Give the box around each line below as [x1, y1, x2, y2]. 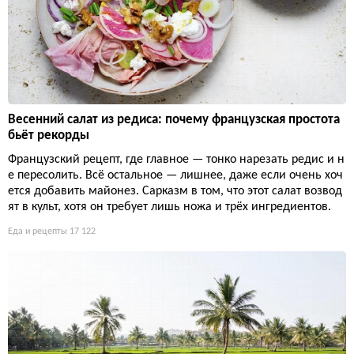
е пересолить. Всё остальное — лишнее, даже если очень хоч [8, 169, 343, 183]
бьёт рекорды [8, 129, 89, 143]
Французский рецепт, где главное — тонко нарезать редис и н [8, 153, 345, 167]
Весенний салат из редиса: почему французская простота [8, 113, 340, 127]
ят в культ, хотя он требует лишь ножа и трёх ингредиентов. [8, 201, 331, 214]
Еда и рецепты [8, 227, 67, 237]
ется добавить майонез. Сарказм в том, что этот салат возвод [8, 185, 342, 198]
